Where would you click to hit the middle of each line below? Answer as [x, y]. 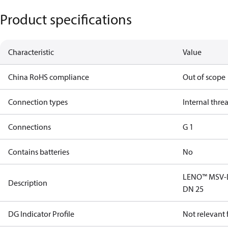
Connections [30, 127]
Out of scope [204, 77]
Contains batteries [39, 152]
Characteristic [31, 52]
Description [28, 183]
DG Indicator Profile [41, 214]
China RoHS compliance [49, 77]
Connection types [38, 102]
